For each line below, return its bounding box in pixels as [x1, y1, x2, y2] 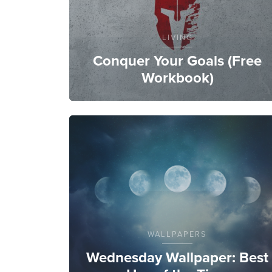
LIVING [161, 31, 193, 43]
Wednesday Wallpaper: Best [86, 246, 268, 268]
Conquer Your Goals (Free [93, 49, 262, 72]
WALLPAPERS [148, 228, 207, 240]
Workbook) [141, 66, 214, 89]
